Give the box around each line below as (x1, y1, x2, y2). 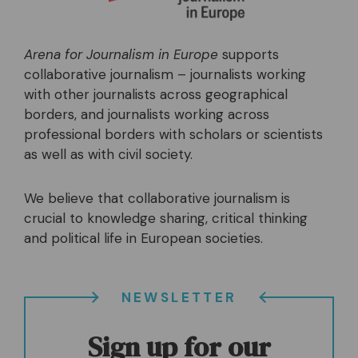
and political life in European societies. (24, 229, 263, 248)
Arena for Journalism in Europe (24, 46, 218, 64)
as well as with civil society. (24, 145, 193, 164)
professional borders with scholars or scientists (24, 125, 323, 144)
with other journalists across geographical (24, 86, 288, 104)
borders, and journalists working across (24, 105, 269, 124)
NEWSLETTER (121, 288, 237, 307)
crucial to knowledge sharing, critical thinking (24, 209, 308, 228)
